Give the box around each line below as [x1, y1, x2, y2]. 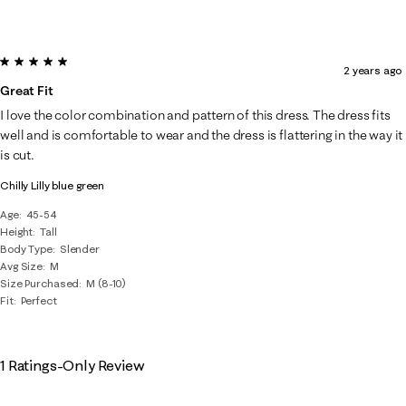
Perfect [20, 294, 57, 307]
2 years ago [343, 63, 401, 77]
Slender [59, 242, 100, 256]
